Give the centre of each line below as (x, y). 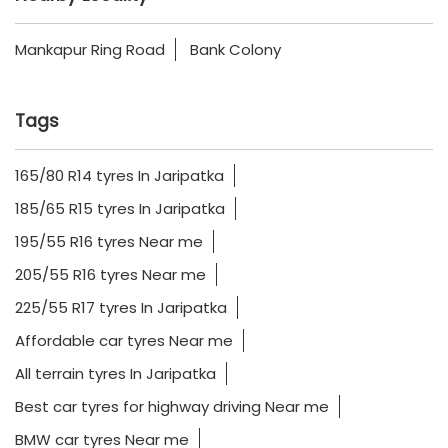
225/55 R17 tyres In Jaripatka (121, 307)
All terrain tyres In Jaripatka (115, 373)
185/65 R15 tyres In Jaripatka (120, 208)
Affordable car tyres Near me (124, 340)
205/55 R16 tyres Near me (110, 274)
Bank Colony (235, 49)
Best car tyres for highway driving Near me (172, 406)
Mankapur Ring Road (90, 49)
